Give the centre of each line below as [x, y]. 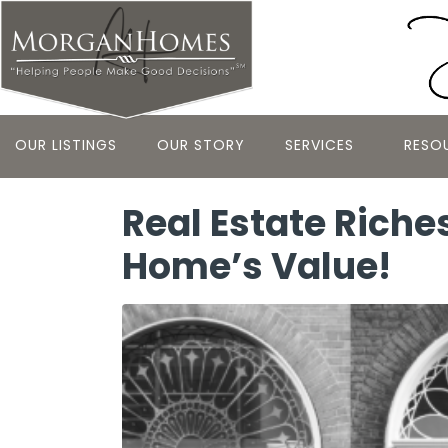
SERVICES [319, 144]
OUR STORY [201, 144]
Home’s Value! [256, 266]
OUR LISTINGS [66, 144]
